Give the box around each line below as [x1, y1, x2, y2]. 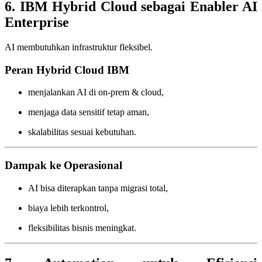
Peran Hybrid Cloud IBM [5, 63, 129, 76]
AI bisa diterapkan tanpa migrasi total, [28, 182, 168, 193]
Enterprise [5, 15, 69, 30]
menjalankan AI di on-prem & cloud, [28, 87, 164, 98]
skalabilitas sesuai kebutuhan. [28, 127, 136, 137]
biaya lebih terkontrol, [28, 202, 109, 213]
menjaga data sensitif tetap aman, [28, 107, 149, 118]
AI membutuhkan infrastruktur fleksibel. [5, 42, 153, 52]
